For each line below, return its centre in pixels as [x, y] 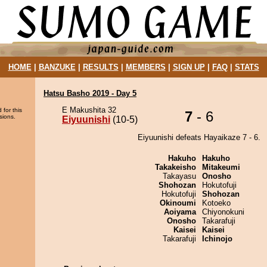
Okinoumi [178, 203]
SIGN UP [189, 67]
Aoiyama [180, 212]
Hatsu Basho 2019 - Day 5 [90, 93]
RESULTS [100, 67]
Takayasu [179, 176]
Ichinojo [217, 239]
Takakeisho [176, 167]
